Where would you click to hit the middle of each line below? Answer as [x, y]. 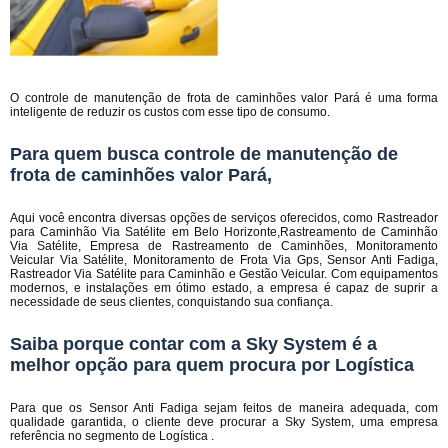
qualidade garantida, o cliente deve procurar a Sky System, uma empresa [224, 422]
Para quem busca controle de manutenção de [204, 154]
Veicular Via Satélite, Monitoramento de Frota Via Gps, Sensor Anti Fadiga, [224, 260]
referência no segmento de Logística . [112, 436]
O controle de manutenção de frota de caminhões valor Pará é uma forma [224, 98]
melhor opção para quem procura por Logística [212, 365]
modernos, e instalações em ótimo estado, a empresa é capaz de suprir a [224, 288]
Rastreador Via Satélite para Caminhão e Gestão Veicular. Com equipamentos [224, 274]
